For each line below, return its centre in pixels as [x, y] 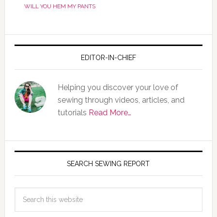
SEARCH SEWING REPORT [108, 164]
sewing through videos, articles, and [121, 100]
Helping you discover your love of [118, 87]
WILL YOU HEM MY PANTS [60, 6]
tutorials [73, 113]
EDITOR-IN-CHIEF [108, 58]
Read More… [110, 113]
